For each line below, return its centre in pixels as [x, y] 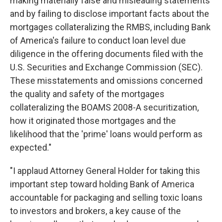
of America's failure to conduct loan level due [98, 40]
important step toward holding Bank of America [102, 184]
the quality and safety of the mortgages [87, 94]
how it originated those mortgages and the [93, 121]
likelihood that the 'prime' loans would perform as [106, 134]
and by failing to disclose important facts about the [110, 14]
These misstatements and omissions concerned [106, 81]
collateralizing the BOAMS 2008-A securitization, [104, 107]
